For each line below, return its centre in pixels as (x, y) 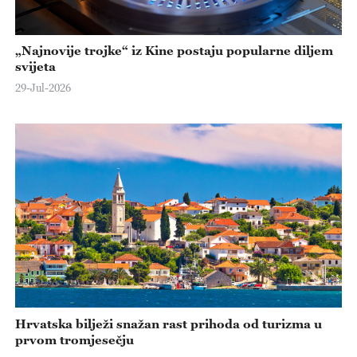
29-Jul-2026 (43, 88)
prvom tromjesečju (74, 339)
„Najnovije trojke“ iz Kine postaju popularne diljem (174, 50)
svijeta (35, 66)
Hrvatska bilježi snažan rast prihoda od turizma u (168, 323)
